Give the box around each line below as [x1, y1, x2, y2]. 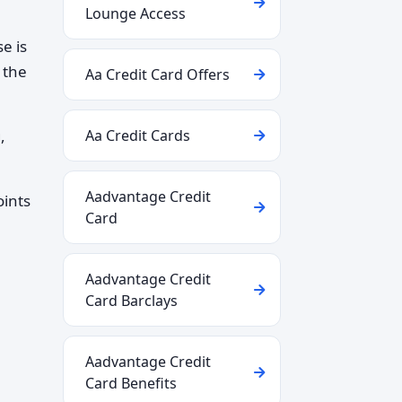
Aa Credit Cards [85, 126, 190, 145]
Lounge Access [85, 4, 186, 23]
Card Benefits [85, 373, 177, 393]
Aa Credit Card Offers [85, 65, 230, 84]
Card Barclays [85, 291, 178, 310]
